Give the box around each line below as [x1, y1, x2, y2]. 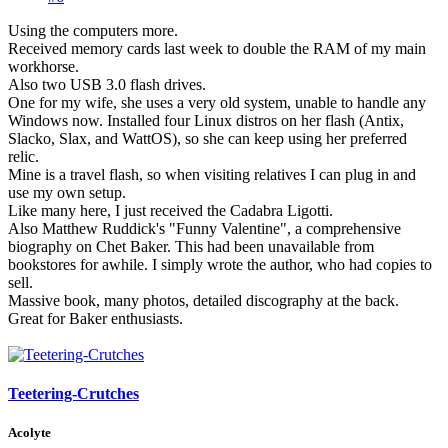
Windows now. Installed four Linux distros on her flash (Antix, [8, 111, 404, 129]
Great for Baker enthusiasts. [8, 309, 183, 327]
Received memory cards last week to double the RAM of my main [8, 39, 426, 57]
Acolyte [8, 425, 51, 440]
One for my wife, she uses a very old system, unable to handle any [8, 93, 426, 111]
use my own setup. [8, 183, 126, 201]
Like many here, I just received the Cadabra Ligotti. [8, 201, 333, 219]
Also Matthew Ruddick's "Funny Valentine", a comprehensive [8, 219, 401, 237]
